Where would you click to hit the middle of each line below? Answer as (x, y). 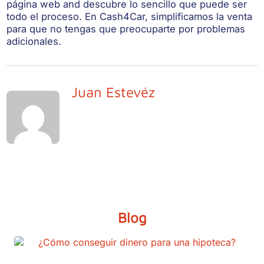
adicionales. (34, 42)
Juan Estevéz (113, 92)
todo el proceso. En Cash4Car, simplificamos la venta (130, 17)
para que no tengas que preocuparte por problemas (126, 29)
